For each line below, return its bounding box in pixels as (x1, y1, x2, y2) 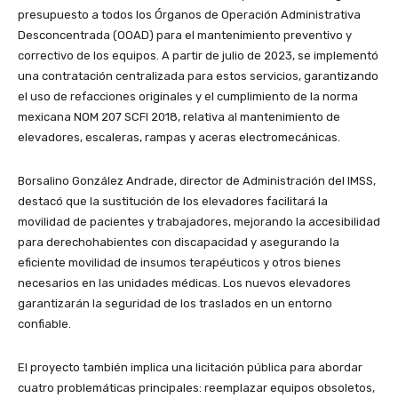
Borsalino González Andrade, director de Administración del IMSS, (18, 174, 376, 188)
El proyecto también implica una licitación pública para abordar (18, 361, 362, 375)
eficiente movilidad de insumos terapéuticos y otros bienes (18, 256, 341, 270)
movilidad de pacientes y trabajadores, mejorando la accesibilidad (18, 215, 380, 229)
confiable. (18, 317, 71, 331)
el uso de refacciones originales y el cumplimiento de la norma (18, 90, 358, 104)
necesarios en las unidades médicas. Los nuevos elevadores (18, 276, 351, 291)
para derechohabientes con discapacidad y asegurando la (18, 235, 339, 250)
